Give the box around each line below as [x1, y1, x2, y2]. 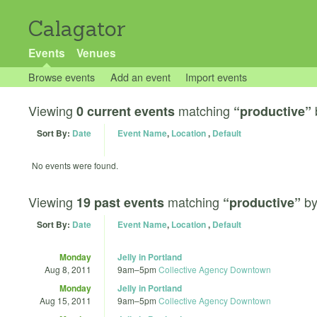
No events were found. [32, 159, 118, 171]
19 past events [76, 192, 164, 212]
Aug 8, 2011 [45, 263, 91, 275]
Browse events [28, 69, 95, 84]
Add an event [110, 69, 171, 84]
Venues [76, 45, 116, 61]
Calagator [28, 16, 126, 42]
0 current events [76, 102, 175, 120]
